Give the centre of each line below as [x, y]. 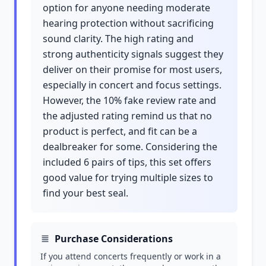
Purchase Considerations [114, 239]
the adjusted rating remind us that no [127, 116]
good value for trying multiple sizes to [128, 178]
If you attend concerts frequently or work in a [131, 256]
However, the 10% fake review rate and [129, 100]
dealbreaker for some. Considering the [130, 147]
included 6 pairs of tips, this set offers [127, 162]
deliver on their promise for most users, [132, 69]
